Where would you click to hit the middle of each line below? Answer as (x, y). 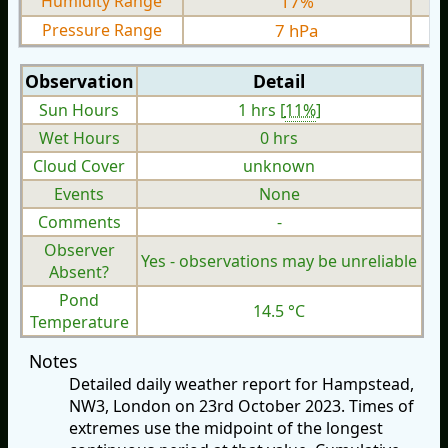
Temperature (79, 322)
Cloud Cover (79, 166)
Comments (79, 222)
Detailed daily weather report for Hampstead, (241, 384)
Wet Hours (79, 138)
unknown (279, 166)
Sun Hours (79, 110)
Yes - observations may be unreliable (279, 261)
